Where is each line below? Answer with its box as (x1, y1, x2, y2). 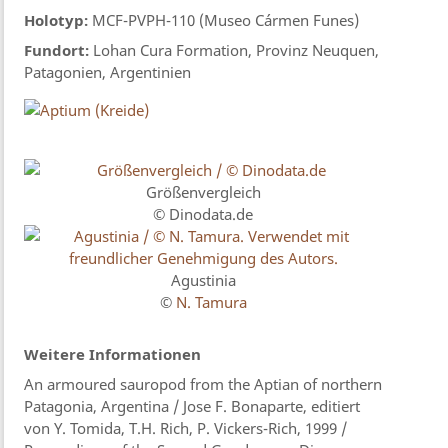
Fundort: (24, 40, 90, 61)
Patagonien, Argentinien (24, 62, 192, 83)
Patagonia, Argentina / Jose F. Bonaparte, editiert (24, 396, 361, 417)
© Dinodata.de (153, 204, 254, 225)
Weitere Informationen (24, 344, 202, 365)
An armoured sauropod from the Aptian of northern (24, 374, 383, 395)
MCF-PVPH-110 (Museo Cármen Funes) (88, 10, 360, 31)
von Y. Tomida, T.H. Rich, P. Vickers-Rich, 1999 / (24, 418, 348, 439)
